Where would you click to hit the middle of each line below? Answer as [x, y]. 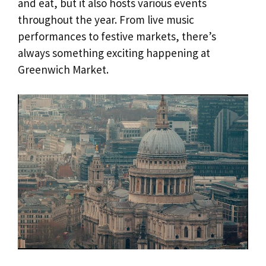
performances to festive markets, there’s [117, 36]
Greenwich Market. [63, 69]
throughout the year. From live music [106, 19]
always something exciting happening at [114, 53]
